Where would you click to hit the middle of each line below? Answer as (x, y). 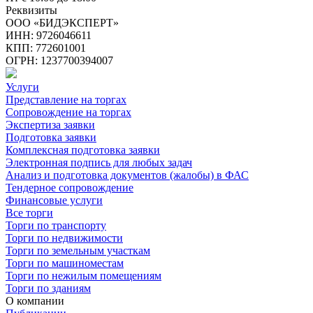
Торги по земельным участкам (78, 251)
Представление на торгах (66, 100)
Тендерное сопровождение (70, 188)
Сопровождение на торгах (68, 112)
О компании (35, 301)
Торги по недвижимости (64, 238)
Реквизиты (31, 10)
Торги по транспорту (56, 226)
